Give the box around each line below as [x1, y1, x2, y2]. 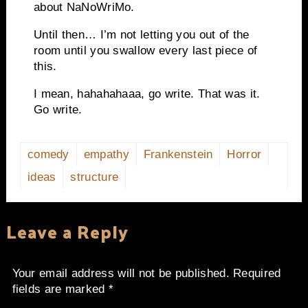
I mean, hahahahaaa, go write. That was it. [33, 87, 261, 100]
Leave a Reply [5, 215, 129, 248]
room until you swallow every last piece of [33, 43, 258, 57]
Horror [227, 148, 262, 162]
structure [70, 170, 119, 184]
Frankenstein [143, 148, 213, 162]
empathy [83, 148, 129, 162]
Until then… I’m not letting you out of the [33, 27, 250, 41]
